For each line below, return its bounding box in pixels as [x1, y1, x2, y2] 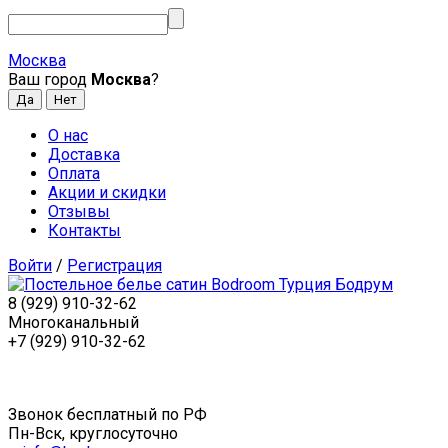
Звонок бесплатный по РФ [8, 405, 207, 424]
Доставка [48, 145, 120, 164]
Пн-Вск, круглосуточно [8, 424, 178, 443]
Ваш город [8, 70, 91, 89]
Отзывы [48, 202, 110, 221]
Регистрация [67, 256, 162, 275]
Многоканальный [8, 313, 139, 332]
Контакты [48, 221, 121, 240]
